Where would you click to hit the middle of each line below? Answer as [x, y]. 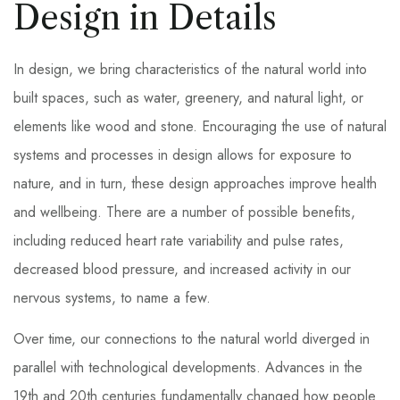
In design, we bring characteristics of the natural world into [190, 69]
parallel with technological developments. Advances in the [188, 367]
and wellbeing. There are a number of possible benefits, [184, 212]
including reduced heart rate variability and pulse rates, [179, 241]
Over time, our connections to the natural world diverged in [192, 339]
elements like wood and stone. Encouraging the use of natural [200, 126]
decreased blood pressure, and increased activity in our [182, 269]
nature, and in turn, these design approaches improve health [195, 183]
